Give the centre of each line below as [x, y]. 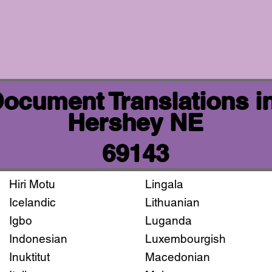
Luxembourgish [185, 238]
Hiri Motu [32, 184]
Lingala [164, 184]
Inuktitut [29, 257]
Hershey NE [136, 122]
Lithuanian [172, 202]
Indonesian [38, 238]
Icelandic [32, 202]
